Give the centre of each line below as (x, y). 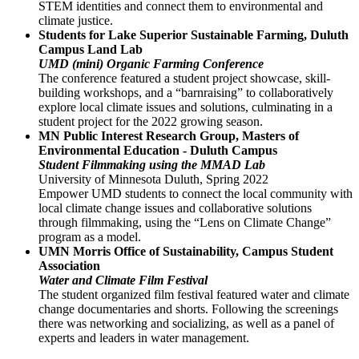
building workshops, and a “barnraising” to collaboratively (186, 93)
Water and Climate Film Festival (123, 280)
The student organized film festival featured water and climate (194, 295)
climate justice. (76, 21)
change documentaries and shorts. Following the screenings (188, 309)
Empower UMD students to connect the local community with (196, 194)
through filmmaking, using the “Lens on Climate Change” (185, 223)
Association (69, 266)
